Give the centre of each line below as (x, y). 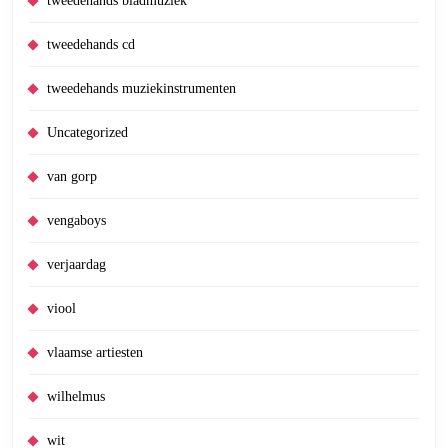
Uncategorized (87, 132)
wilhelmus (76, 396)
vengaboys (76, 220)
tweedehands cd (91, 44)
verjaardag (76, 264)
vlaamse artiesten (95, 352)
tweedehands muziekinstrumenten (141, 88)
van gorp (72, 176)
